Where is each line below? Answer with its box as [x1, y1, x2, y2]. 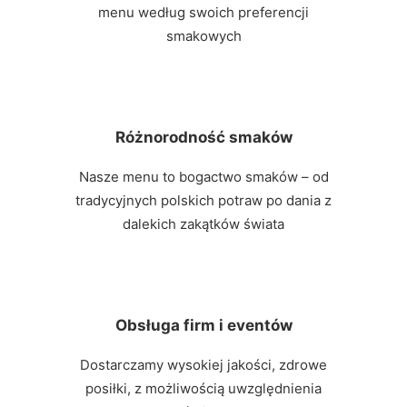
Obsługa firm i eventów [114, 316, 293, 334]
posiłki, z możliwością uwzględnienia [85, 380, 322, 397]
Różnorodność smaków [114, 128, 293, 146]
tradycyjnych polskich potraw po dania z [75, 192, 332, 209]
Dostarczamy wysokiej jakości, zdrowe [80, 356, 327, 373]
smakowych [165, 27, 242, 45]
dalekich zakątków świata [123, 215, 284, 233]
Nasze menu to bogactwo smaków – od [78, 168, 329, 185]
